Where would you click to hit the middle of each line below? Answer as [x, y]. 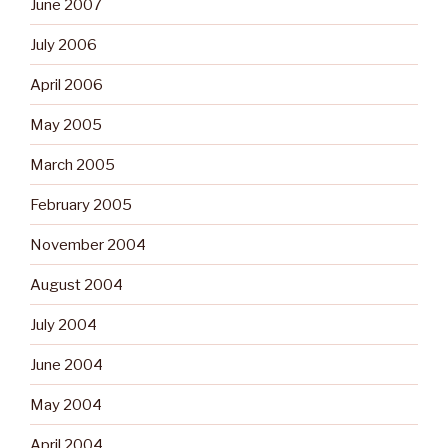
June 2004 [66, 364]
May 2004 [66, 404]
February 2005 [81, 204]
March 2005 [72, 164]
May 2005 [66, 124]
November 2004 [88, 244]
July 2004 [63, 324]
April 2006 [66, 84]
